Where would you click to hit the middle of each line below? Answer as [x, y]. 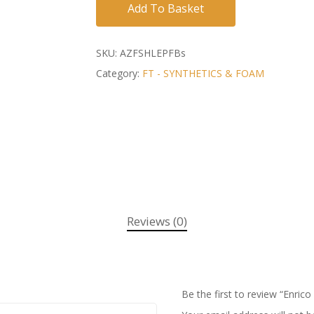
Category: [119, 73]
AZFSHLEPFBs [152, 53]
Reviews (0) [157, 221]
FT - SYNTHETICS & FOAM [203, 73]
